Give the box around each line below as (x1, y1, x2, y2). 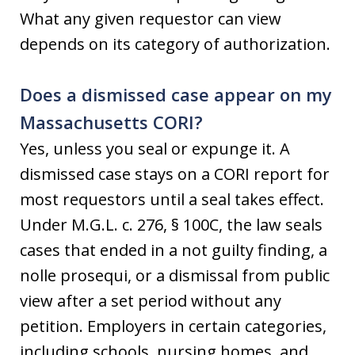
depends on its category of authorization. (20, 33, 330, 55)
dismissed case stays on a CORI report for (20, 163, 330, 185)
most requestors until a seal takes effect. (20, 189, 324, 210)
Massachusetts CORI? (20, 110, 203, 134)
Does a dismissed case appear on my (20, 82, 332, 106)
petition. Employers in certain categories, (20, 315, 326, 337)
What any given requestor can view (20, 8, 281, 29)
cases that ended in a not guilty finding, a (20, 239, 327, 261)
